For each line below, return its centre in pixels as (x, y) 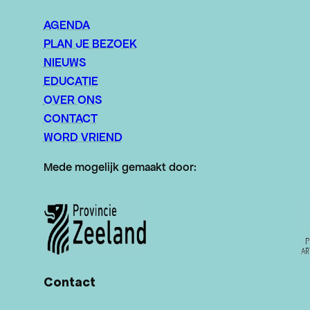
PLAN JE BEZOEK (90, 44)
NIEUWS (64, 63)
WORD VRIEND (83, 137)
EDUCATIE (71, 81)
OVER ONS (72, 100)
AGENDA (66, 25)
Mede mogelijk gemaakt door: (120, 167)
